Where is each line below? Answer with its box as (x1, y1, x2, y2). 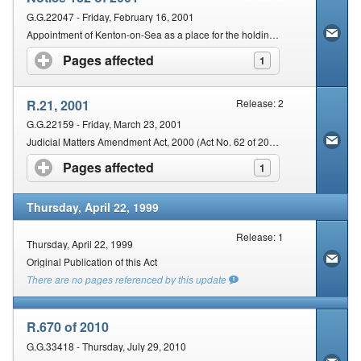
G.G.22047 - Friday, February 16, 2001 (27, 9, 194, 23)
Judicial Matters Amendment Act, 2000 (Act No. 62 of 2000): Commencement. (269, 134, 279, 148)
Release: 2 (236, 96, 284, 110)
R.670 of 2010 (27, 317, 109, 337)
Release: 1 (236, 230, 284, 244)
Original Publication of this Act (27, 255, 157, 269)
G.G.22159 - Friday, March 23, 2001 (27, 116, 182, 131)
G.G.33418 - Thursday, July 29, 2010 (27, 338, 186, 353)
